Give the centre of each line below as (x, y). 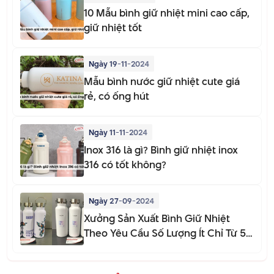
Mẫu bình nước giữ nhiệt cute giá (162, 81)
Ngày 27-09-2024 (121, 200)
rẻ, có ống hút (117, 96)
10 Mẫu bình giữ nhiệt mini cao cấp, (167, 13)
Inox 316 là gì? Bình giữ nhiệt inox (161, 150)
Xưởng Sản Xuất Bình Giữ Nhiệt (157, 218)
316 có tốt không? (125, 164)
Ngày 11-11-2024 (118, 132)
